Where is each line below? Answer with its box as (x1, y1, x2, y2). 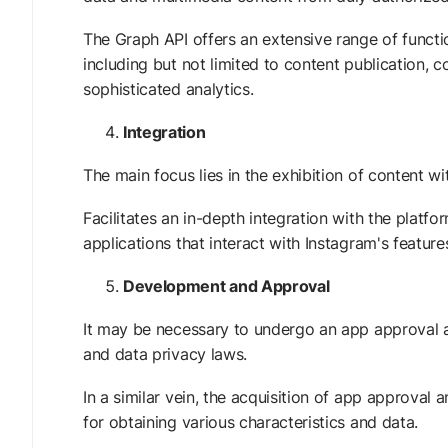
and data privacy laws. (83, 344, 247, 364)
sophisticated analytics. (83, 79, 254, 99)
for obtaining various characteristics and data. (83, 412, 418, 432)
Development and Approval (123, 276, 330, 296)
